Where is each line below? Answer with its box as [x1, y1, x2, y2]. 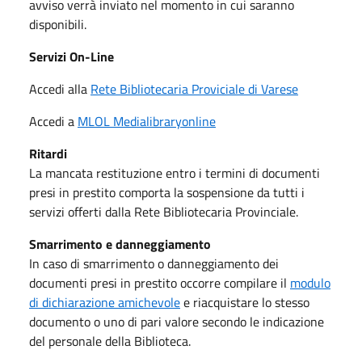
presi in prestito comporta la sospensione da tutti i [29, 182, 305, 202]
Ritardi [29, 143, 67, 163]
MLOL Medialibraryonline [78, 111, 216, 131]
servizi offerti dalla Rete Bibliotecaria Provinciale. [29, 201, 298, 221]
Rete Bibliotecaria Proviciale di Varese [90, 78, 298, 99]
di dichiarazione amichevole [29, 292, 180, 312]
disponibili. [29, 14, 86, 34]
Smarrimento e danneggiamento [29, 234, 211, 254]
